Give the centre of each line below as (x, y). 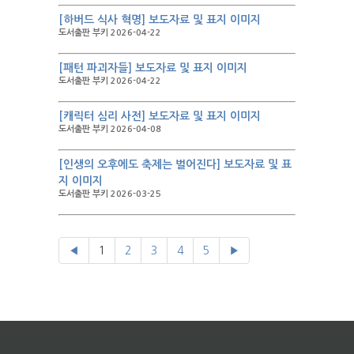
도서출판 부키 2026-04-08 (110, 129)
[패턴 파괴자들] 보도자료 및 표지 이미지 (153, 68)
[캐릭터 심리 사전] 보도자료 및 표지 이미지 (160, 116)
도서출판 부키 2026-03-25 (110, 194)
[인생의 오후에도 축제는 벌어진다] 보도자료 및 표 (175, 164)
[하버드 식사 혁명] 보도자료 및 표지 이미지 (160, 19)
